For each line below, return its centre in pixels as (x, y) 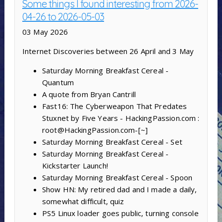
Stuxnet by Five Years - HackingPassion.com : (121, 118)
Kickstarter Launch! (75, 166)
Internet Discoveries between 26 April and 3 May (108, 51)
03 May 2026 (45, 32)
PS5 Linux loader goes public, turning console (120, 213)
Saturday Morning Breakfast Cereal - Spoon (117, 178)
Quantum (58, 83)
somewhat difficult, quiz (83, 201)
